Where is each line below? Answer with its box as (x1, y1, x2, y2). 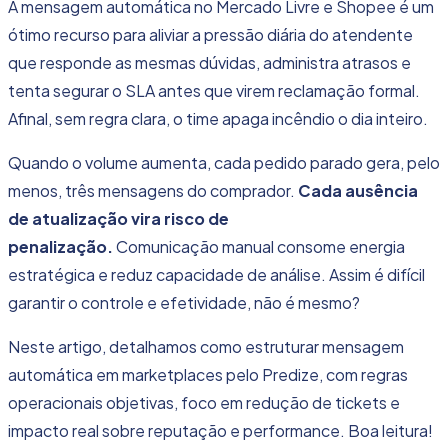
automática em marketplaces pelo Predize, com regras (8, 364, 408, 386)
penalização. (8, 236, 113, 258)
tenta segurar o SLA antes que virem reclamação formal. (8, 80, 420, 102)
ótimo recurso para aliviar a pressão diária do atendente (8, 24, 413, 46)
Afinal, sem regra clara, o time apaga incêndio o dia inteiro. (8, 108, 431, 130)
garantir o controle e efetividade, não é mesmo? (8, 292, 363, 314)
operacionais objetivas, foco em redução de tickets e (8, 392, 400, 414)
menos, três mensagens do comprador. (8, 180, 295, 202)
